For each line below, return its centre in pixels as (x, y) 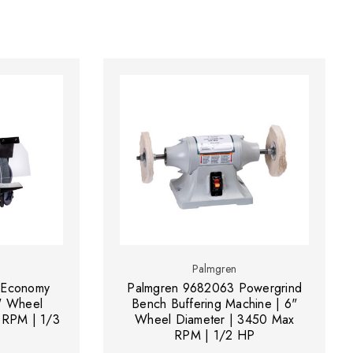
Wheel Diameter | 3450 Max (215, 320)
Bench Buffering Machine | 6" (215, 304)
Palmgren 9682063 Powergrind (215, 288)
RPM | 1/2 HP (215, 336)
